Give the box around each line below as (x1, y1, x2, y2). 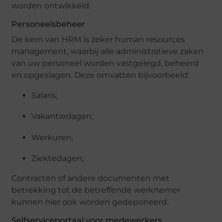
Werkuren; (31, 132, 73, 142)
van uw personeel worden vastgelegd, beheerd (11, 58, 199, 68)
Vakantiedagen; (31, 111, 94, 121)
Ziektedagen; (31, 153, 84, 163)
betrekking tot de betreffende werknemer (11, 185, 181, 195)
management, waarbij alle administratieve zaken (11, 47, 204, 56)
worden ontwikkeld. (11, 1, 91, 11)
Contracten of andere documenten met (11, 173, 170, 183)
